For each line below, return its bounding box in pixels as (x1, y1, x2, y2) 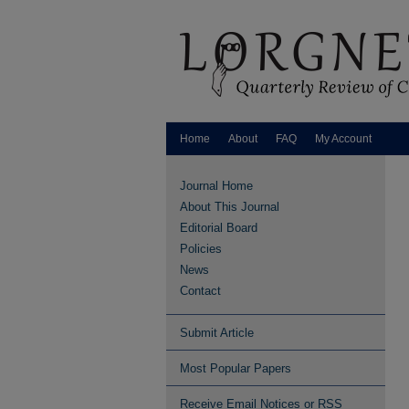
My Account (315, 132, 372, 145)
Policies (180, 242, 222, 256)
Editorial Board (180, 221, 257, 235)
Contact (180, 284, 221, 298)
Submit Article (180, 326, 254, 340)
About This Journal (180, 200, 279, 214)
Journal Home (180, 179, 253, 193)
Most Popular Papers (180, 362, 291, 375)
